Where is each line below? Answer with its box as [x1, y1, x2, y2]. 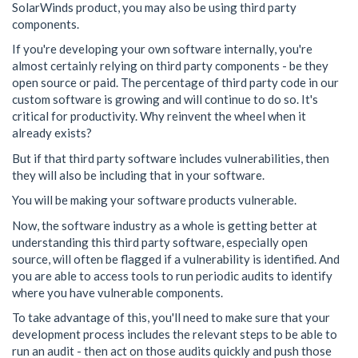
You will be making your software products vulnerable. [12, 193, 296, 207]
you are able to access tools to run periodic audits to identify [12, 268, 332, 283]
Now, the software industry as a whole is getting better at [12, 217, 317, 233]
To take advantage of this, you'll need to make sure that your [12, 310, 330, 324]
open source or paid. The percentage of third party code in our [12, 75, 339, 89]
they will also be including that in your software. [12, 167, 265, 182]
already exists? [12, 125, 92, 140]
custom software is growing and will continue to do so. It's [12, 92, 318, 106]
